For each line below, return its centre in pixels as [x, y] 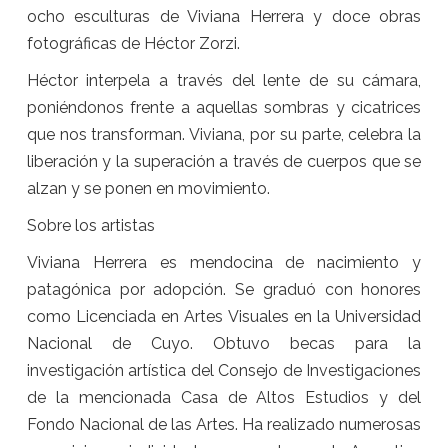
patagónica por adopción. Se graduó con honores [224, 290]
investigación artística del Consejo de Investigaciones [224, 371]
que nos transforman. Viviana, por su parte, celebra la [224, 135]
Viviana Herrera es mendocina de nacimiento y [224, 263]
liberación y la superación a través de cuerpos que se [224, 162]
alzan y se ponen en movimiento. [148, 189]
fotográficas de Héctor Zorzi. [133, 44]
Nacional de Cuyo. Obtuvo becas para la [224, 344]
